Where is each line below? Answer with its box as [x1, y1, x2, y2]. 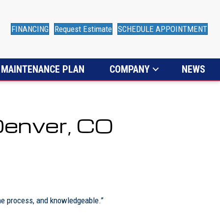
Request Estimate [55, 24, 112, 34]
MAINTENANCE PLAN [1, 63, 84, 75]
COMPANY [110, 63, 150, 75]
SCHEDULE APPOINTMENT [118, 24, 208, 34]
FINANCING [11, 24, 49, 34]
